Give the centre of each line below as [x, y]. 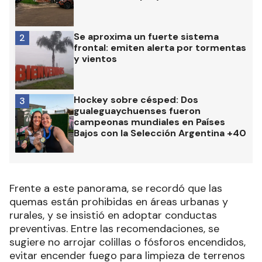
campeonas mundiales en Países [149, 122]
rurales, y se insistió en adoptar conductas [113, 215]
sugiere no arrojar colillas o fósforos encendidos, [127, 242]
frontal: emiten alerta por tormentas [160, 47]
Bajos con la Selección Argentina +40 [160, 133]
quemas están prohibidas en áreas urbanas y [119, 201]
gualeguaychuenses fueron [137, 111]
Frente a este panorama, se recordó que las [116, 188]
